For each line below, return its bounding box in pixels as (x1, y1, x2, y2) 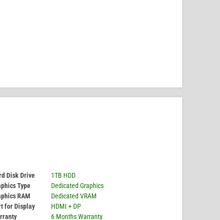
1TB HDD (51, 171, 76, 180)
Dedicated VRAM (51, 192, 97, 200)
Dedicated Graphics (51, 182, 104, 190)
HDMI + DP (51, 202, 81, 211)
